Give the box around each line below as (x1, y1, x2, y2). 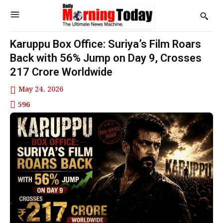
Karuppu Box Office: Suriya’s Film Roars (10, 38, 201, 51)
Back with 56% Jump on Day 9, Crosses (10, 52, 202, 65)
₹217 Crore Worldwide (10, 66, 112, 79)
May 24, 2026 (18, 84, 63, 96)
